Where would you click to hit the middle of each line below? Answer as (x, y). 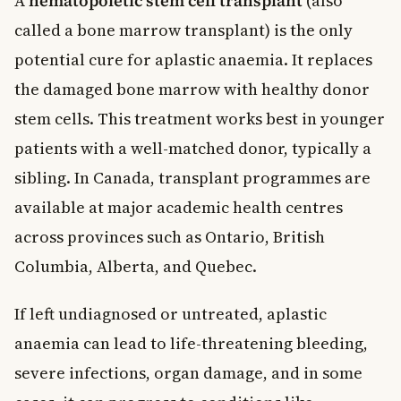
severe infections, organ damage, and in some (188, 372)
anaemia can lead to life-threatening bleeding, (191, 343)
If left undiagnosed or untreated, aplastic (171, 313)
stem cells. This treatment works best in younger (200, 118)
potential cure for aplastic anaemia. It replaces (193, 59)
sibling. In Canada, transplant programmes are (192, 177)
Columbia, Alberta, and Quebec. (136, 266)
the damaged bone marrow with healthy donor (192, 89)
